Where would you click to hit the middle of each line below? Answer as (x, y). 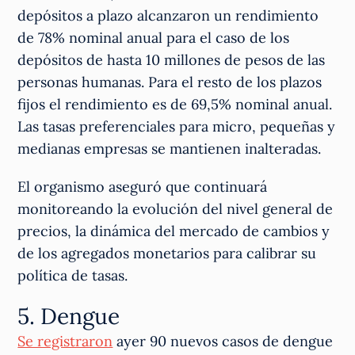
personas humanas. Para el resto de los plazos (170, 82)
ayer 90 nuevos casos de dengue (223, 342)
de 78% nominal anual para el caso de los (154, 38)
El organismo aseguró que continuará (143, 187)
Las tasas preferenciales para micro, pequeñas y (177, 127)
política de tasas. (73, 276)
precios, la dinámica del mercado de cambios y (174, 231)
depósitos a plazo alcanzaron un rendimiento (168, 16)
